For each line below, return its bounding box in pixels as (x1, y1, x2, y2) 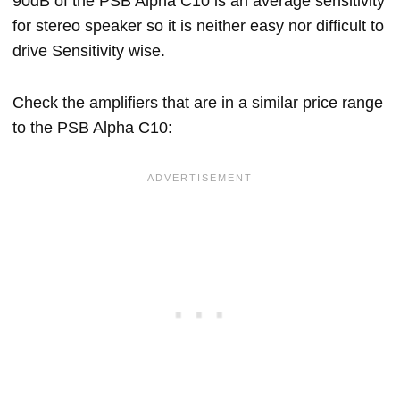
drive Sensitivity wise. (12, 42, 165, 61)
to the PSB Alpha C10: (12, 119, 172, 137)
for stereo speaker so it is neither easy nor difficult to (12, 17, 384, 36)
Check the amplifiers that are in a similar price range (12, 94, 383, 112)
